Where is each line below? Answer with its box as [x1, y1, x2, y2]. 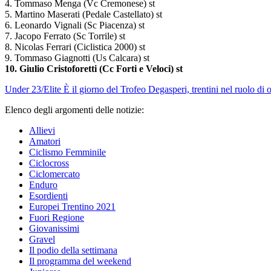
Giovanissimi [29, 223, 79, 234]
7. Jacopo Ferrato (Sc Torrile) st [5, 31, 125, 42]
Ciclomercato [29, 169, 80, 180]
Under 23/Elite [5, 84, 61, 95]
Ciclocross [29, 158, 69, 169]
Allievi [29, 125, 55, 136]
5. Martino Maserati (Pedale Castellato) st [5, 9, 162, 20]
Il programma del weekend [29, 256, 131, 267]
